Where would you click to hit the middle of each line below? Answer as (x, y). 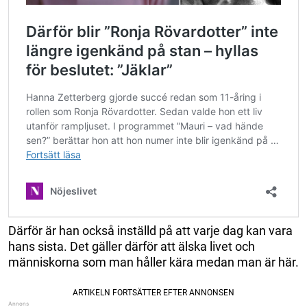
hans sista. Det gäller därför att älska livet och (132, 247)
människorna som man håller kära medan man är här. (153, 262)
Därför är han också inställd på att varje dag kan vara (150, 231)
